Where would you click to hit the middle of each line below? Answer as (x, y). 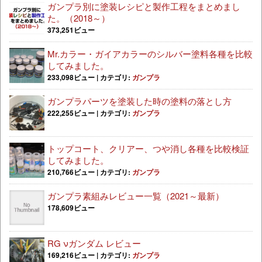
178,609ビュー (71, 207)
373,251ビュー (71, 30)
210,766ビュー (71, 172)
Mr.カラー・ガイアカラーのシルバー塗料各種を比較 (150, 53)
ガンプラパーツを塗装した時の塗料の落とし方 (139, 101)
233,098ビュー (71, 77)
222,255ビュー (71, 113)
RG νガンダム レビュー (94, 243)
